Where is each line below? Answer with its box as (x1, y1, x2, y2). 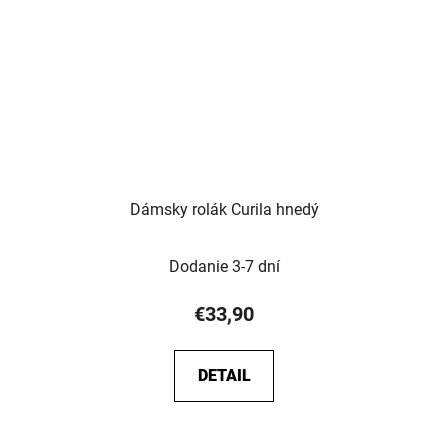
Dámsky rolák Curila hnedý (129, 199, 319, 219)
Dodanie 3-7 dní (168, 256, 280, 276)
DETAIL (197, 365, 251, 385)
